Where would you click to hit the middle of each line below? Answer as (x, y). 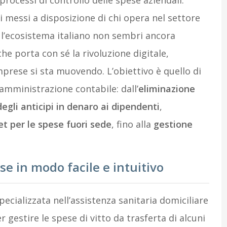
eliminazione (166, 89)
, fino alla (132, 124)
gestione (173, 124)
